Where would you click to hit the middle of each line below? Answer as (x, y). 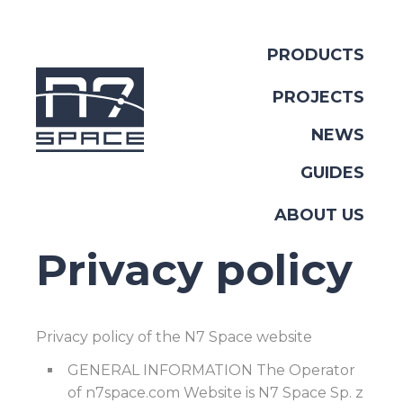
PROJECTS (318, 97)
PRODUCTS (316, 55)
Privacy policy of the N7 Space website (174, 337)
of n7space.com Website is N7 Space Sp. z (215, 393)
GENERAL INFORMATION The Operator (211, 370)
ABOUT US (319, 215)
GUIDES (332, 173)
